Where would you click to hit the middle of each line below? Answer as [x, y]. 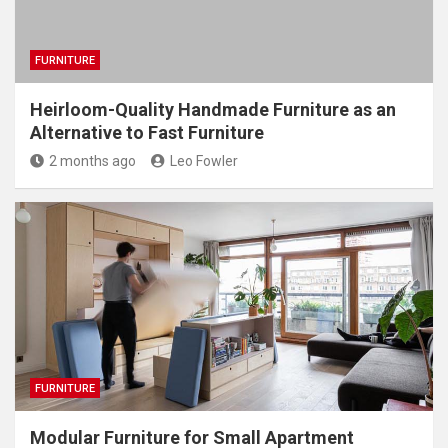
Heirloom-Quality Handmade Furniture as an [213, 109]
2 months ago [92, 160]
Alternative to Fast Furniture [147, 132]
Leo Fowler [204, 160]
